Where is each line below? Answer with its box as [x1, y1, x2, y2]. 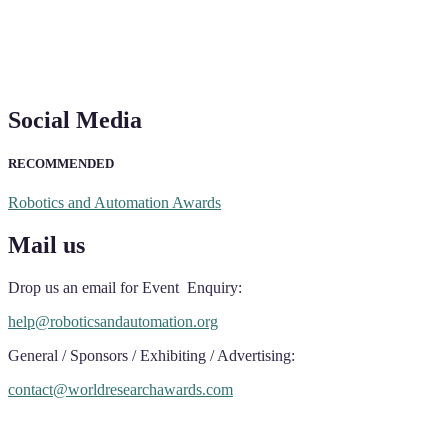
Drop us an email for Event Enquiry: [8, 279, 242, 297]
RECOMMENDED [8, 156, 114, 172]
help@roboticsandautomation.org [8, 313, 218, 331]
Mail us [8, 232, 85, 259]
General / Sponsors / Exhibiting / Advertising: [8, 347, 295, 365]
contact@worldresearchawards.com [8, 381, 233, 399]
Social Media [8, 106, 142, 133]
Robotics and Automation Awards [8, 194, 221, 212]
